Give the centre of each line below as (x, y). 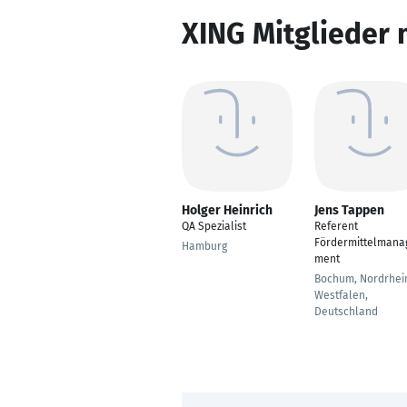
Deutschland (346, 312)
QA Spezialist (214, 226)
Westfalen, (341, 295)
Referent (336, 226)
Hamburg (204, 246)
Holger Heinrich (227, 210)
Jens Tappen (349, 210)
